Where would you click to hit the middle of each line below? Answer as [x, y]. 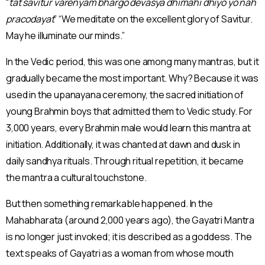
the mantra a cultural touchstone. [76, 177]
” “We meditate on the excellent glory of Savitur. [153, 19]
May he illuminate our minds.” [65, 35]
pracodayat [30, 19]
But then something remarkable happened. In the [109, 203]
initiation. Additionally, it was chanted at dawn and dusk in [123, 144]
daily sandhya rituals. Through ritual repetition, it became [125, 161]
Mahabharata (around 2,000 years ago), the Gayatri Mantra [130, 220]
